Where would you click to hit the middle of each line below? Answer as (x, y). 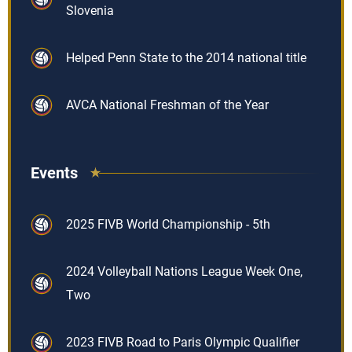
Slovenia (90, 11)
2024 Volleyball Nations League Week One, (184, 271)
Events (54, 173)
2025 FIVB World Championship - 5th (168, 224)
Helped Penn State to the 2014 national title (186, 58)
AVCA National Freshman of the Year (167, 105)
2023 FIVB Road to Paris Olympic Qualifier (183, 342)
